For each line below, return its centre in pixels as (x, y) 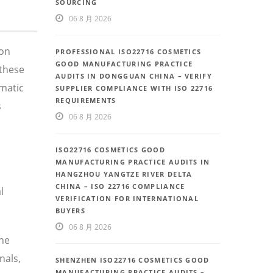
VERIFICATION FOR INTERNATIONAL (127, 199)
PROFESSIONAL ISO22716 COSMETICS (129, 52)
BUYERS (70, 211)
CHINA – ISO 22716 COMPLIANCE (120, 186)
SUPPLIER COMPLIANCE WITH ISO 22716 (134, 88)
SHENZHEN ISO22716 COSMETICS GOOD (133, 260)
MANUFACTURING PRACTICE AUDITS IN (133, 162)
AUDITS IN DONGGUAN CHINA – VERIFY (134, 76)
